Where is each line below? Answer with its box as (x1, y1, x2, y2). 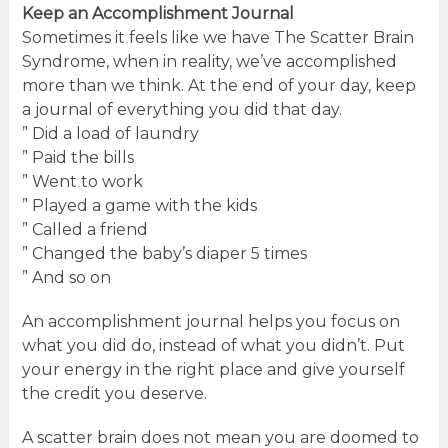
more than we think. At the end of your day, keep (21, 75, 416, 95)
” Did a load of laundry (21, 123, 199, 143)
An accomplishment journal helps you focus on (21, 311, 400, 331)
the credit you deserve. (21, 383, 207, 403)
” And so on (21, 267, 111, 287)
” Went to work (21, 171, 143, 191)
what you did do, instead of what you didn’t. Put (21, 335, 405, 355)
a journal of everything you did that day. (21, 99, 342, 119)
